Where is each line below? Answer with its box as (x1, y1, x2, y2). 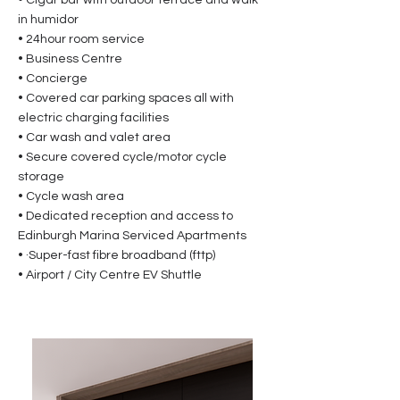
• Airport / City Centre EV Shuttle (18, 269, 202, 281)
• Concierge (18, 72, 87, 85)
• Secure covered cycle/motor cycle (18, 151, 227, 163)
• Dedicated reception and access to (18, 210, 233, 222)
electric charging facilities (18, 112, 169, 124)
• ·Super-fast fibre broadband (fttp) (18, 249, 215, 262)
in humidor (18, 13, 79, 26)
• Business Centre (18, 53, 122, 65)
